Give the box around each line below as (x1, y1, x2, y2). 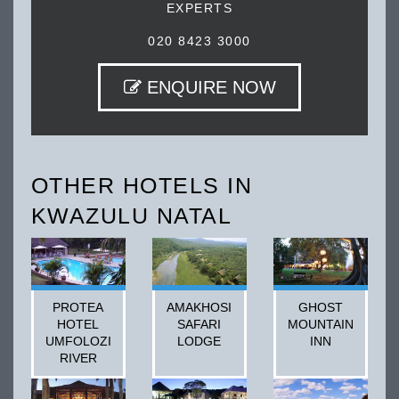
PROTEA (53, 299, 104, 314)
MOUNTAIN (287, 316, 354, 331)
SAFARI (177, 316, 222, 331)
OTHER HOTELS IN (30, 173, 253, 198)
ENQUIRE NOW (141, 77, 276, 97)
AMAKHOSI (167, 299, 232, 314)
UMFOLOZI (45, 333, 111, 348)
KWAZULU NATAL (30, 203, 232, 228)
